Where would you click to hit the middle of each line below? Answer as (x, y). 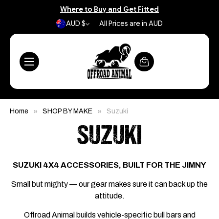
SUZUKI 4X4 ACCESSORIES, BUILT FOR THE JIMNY (109, 165)
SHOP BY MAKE (67, 111)
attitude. (109, 196)
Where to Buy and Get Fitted (109, 9)
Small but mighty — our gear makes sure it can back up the (109, 184)
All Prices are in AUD (131, 23)
